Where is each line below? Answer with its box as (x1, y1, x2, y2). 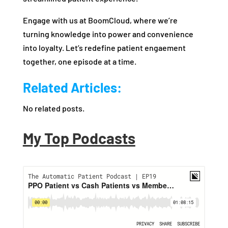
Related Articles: (22, 79, 122, 96)
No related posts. (22, 103, 84, 113)
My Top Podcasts (22, 129, 135, 148)
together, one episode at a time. (22, 56, 136, 67)
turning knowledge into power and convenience (22, 29, 193, 39)
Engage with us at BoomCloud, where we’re (22, 15, 178, 25)
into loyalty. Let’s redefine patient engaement (22, 43, 186, 53)
